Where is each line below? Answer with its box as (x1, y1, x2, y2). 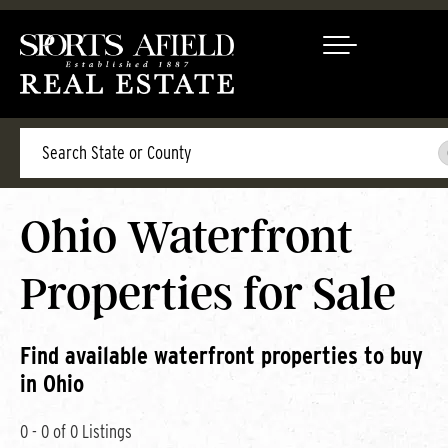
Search (19, 125, 64, 146)
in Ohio (20, 369, 84, 398)
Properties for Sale (20, 266, 396, 321)
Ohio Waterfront (20, 209, 353, 264)
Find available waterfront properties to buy (20, 341, 423, 370)
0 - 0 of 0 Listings (20, 421, 132, 442)
